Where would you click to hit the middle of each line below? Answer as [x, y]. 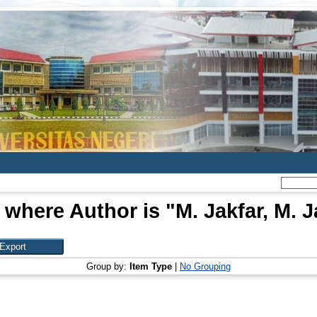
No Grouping [205, 266]
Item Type [151, 266]
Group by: [108, 266]
